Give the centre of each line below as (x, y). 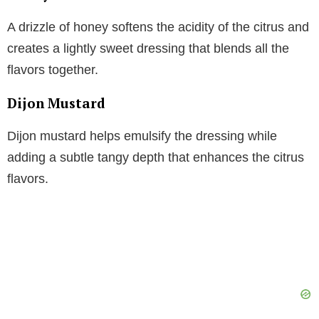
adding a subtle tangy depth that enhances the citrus (156, 158)
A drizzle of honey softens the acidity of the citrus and (158, 27)
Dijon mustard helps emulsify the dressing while (142, 136)
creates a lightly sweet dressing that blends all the (148, 49)
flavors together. (53, 70)
